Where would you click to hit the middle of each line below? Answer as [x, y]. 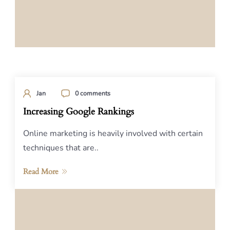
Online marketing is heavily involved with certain [113, 133]
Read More [41, 171]
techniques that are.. [61, 148]
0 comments [93, 93]
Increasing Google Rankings [79, 112]
